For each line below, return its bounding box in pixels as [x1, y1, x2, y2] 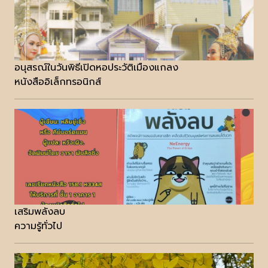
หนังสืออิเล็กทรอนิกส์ [14, 75, 101, 90]
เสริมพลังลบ [14, 205, 65, 220]
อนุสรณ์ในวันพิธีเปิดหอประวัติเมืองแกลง [14, 60, 178, 75]
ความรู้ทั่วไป [14, 219, 62, 234]
